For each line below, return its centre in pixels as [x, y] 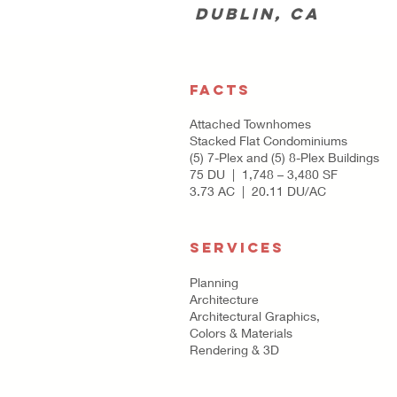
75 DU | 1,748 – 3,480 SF [264, 174]
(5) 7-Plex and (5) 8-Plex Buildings [284, 157]
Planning [214, 282]
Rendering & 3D [234, 350]
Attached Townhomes [250, 124]
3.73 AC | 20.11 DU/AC [258, 191]
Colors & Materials [241, 333]
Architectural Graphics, [255, 316]
